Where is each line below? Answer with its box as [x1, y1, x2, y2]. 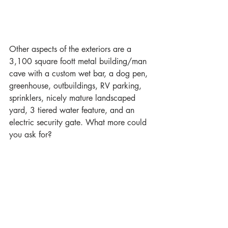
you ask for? [9, 129, 52, 140]
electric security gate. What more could [9, 117, 149, 128]
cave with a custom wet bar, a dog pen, [9, 68, 150, 79]
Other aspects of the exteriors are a [9, 44, 134, 55]
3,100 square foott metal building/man [9, 56, 149, 67]
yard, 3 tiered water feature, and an [9, 105, 137, 116]
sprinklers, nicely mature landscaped [9, 93, 138, 104]
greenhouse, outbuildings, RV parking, [9, 80, 144, 92]
